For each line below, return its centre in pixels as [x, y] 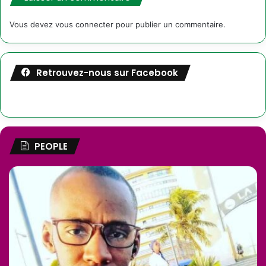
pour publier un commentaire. [170, 25]
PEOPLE [51, 147]
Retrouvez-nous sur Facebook [107, 73]
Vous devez [32, 25]
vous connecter [84, 25]
